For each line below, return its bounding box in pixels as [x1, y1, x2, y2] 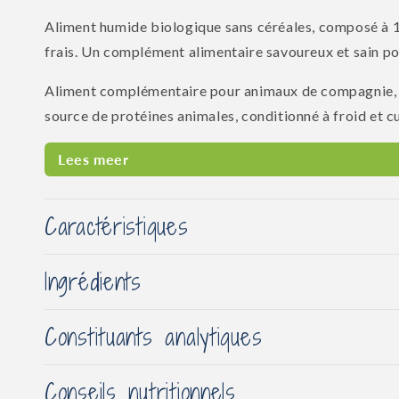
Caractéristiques [45, 210, 189, 243]
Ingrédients [45, 265, 142, 298]
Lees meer [58, 151, 129, 168]
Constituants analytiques [45, 321, 263, 354]
